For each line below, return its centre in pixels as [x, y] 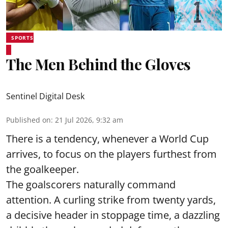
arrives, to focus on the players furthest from [111, 154]
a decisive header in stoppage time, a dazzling [113, 215]
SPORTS [22, 38]
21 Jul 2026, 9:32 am [89, 120]
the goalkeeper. [42, 169]
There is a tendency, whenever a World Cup [107, 139]
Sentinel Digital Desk [45, 96]
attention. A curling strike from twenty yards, [111, 200]
